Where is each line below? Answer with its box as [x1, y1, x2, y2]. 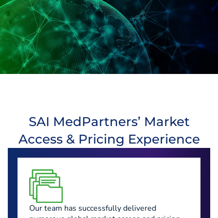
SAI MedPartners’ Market [28, 113, 190, 129]
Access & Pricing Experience [18, 131, 200, 147]
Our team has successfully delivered [29, 202, 156, 214]
